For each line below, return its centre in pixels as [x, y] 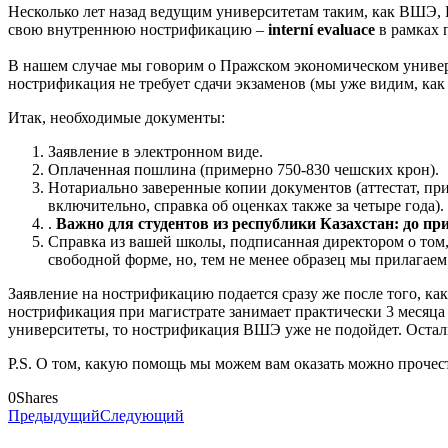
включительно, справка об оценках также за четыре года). [246, 206]
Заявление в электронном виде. [155, 152]
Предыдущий [54, 416]
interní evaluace [321, 30]
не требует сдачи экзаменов [212, 84]
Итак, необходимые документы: [116, 118]
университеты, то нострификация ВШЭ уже [159, 330]
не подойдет [354, 330]
